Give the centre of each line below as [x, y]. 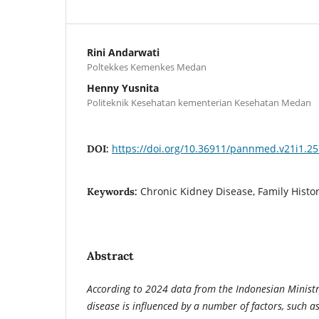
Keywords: [114, 191]
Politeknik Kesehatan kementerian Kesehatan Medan [199, 102]
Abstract [110, 255]
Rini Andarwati [123, 52]
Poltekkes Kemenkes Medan [147, 67]
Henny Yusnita [123, 88]
